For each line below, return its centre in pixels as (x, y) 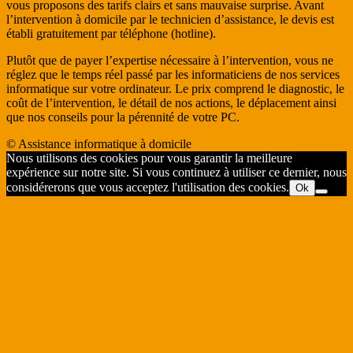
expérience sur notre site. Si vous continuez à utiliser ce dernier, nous (176, 172)
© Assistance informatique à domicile (99, 143)
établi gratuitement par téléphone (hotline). (111, 33)
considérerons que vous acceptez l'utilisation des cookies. (148, 187)
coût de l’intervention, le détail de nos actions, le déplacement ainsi (171, 102)
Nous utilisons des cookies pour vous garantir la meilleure (149, 158)
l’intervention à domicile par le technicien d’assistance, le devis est (170, 19)
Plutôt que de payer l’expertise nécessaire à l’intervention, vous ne (170, 60)
